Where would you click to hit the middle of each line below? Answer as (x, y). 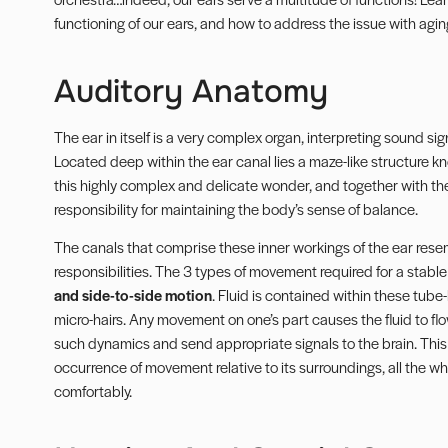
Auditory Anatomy (190, 91)
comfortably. (92, 391)
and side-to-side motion (132, 295)
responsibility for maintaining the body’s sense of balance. (235, 208)
